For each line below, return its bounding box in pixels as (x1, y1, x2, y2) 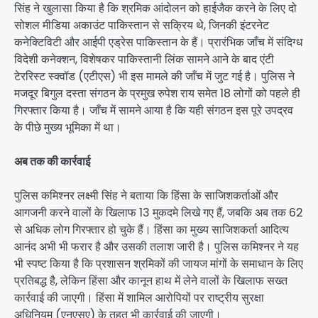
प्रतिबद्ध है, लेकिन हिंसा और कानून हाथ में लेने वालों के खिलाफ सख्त (14, 273, 287, 290)
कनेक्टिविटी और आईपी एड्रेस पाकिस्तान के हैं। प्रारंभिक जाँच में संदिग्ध (14, 34, 302, 51)
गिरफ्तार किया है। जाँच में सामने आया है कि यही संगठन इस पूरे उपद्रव (14, 102, 293, 119)
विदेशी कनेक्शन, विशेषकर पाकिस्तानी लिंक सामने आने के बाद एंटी (14, 51, 274, 68)
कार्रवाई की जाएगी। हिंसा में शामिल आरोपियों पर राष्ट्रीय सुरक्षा (14, 290, 264, 307)
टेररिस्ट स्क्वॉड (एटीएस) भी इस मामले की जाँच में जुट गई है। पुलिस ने (14, 68, 295, 85)
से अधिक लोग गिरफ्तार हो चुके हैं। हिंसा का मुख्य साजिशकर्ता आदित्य (14, 221, 289, 238)
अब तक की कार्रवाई (14, 153, 90, 170)
